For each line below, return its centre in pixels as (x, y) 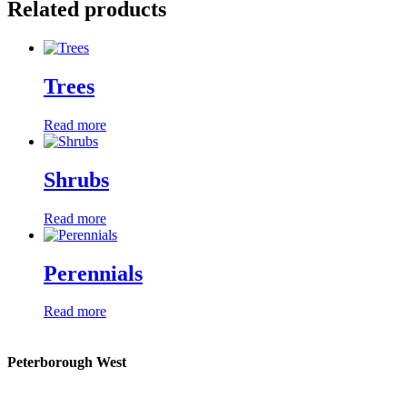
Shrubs (76, 179)
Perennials (93, 273)
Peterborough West (67, 362)
